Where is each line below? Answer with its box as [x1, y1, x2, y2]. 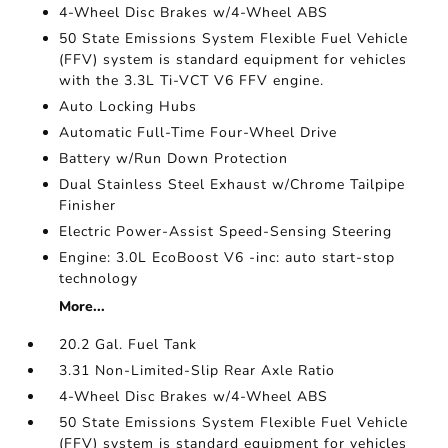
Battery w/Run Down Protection [59, 149, 289, 168]
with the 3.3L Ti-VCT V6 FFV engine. [59, 71, 325, 90]
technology [59, 269, 139, 288]
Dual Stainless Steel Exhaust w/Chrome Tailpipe [59, 175, 406, 194]
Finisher [59, 196, 117, 215]
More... [59, 297, 106, 316]
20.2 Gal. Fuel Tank [59, 335, 198, 354]
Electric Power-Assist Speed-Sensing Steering [59, 222, 393, 241]
